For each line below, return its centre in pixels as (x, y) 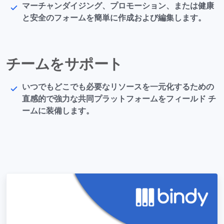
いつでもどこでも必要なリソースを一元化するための (118, 87)
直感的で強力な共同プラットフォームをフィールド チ (119, 99)
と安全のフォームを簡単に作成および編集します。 (114, 18)
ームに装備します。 (58, 111)
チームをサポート (64, 64)
